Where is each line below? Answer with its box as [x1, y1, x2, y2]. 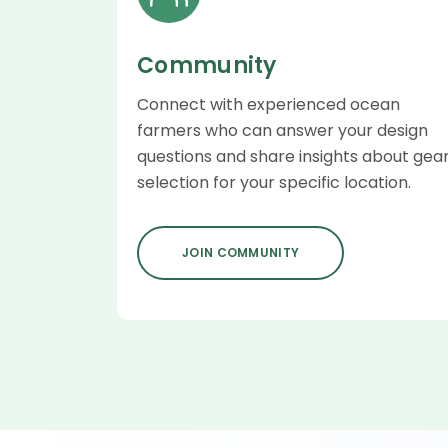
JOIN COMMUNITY [182, 243, 300, 261]
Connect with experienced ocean [137, 92, 400, 116]
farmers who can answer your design [137, 118, 428, 142]
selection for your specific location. [137, 170, 411, 194]
